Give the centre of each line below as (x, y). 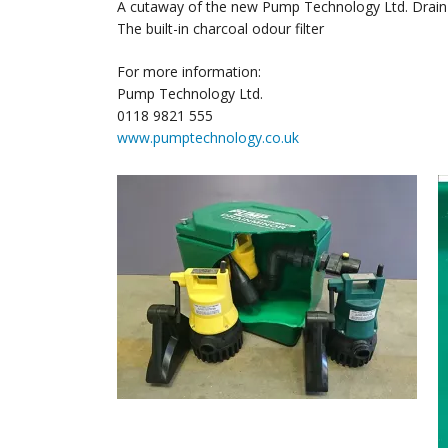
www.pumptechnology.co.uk (208, 137)
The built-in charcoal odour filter (220, 28)
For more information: (189, 71)
